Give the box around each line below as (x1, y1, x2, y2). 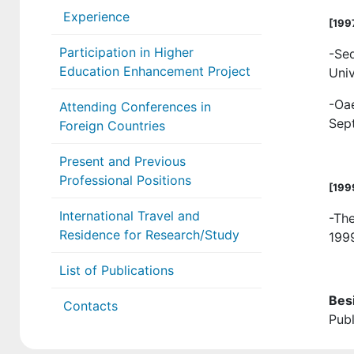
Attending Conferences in (59, 99, 211, 115)
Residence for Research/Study (59, 227, 239, 243)
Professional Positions (59, 172, 191, 188)
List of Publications (59, 262, 174, 278)
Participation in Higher (59, 44, 194, 60)
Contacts (59, 298, 118, 314)
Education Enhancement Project (59, 63, 250, 79)
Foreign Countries (59, 118, 165, 134)
